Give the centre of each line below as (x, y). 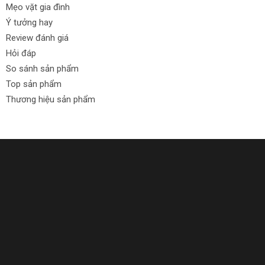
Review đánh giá (37, 38)
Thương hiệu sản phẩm (51, 100)
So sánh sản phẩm (42, 69)
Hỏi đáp (21, 54)
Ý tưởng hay (29, 23)
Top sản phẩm (34, 84)
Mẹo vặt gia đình (38, 7)
